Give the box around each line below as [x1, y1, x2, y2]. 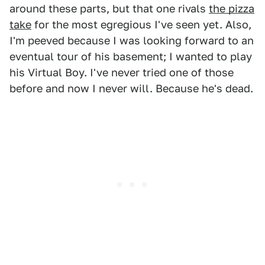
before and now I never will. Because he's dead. [9, 82, 253, 95]
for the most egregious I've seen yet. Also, [31, 18, 251, 31]
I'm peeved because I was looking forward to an [9, 34, 254, 47]
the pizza [209, 2, 254, 15]
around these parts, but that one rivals [9, 2, 209, 15]
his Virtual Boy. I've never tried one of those [9, 66, 234, 79]
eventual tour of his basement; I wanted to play [9, 50, 252, 63]
